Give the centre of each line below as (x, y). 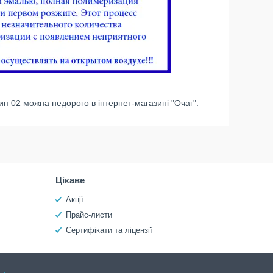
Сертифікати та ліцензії (109, 230)
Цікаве (70, 180)
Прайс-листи (89, 215)
